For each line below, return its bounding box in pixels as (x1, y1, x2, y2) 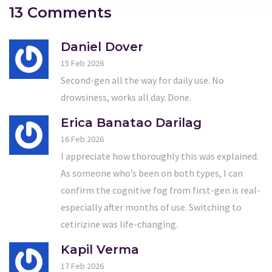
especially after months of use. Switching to (61, 201, 242, 214)
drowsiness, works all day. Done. (61, 91, 191, 104)
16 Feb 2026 (61, 134, 104, 145)
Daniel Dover (61, 39, 143, 55)
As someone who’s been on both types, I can (61, 167, 243, 180)
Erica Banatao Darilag (61, 115, 202, 131)
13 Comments (9, 4, 112, 22)
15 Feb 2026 (61, 58, 104, 69)
